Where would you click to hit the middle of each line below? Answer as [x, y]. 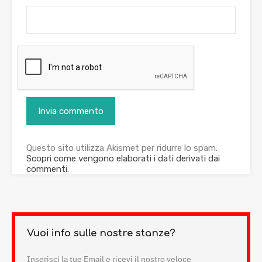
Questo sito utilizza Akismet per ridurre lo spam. [122, 148]
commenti [47, 169]
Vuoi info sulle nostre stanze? [101, 233]
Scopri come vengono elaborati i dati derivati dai [123, 158]
